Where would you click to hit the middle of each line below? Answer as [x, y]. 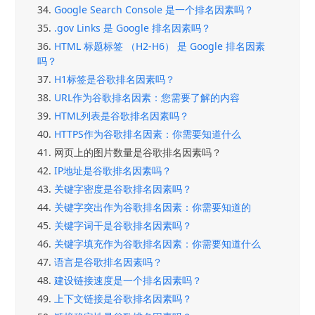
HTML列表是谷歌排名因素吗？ [122, 115]
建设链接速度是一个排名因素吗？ [128, 280]
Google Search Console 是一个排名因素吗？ [154, 9]
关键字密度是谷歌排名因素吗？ [123, 188]
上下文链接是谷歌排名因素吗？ [123, 298]
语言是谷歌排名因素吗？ [109, 262]
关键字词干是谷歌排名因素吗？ [123, 225]
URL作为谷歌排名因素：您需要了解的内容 [147, 97]
